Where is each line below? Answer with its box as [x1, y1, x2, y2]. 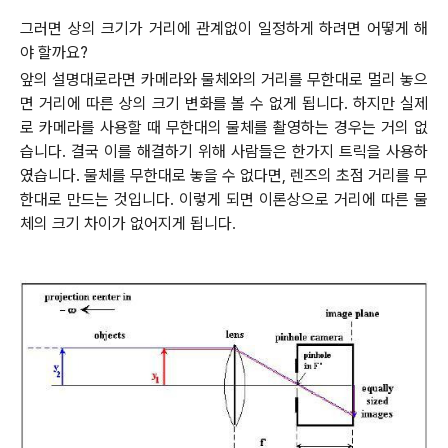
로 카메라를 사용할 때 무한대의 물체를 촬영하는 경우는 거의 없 [20, 117, 428, 137]
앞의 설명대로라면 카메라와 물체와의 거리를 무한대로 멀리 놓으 [20, 69, 428, 89]
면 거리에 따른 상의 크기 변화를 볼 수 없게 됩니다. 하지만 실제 [20, 93, 428, 113]
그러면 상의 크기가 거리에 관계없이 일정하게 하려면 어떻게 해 [20, 19, 428, 38]
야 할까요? [20, 43, 88, 62]
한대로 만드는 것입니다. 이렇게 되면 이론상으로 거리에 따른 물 [20, 189, 428, 209]
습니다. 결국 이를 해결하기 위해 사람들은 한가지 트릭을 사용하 [20, 141, 428, 161]
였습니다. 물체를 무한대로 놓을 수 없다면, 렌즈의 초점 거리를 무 [20, 165, 428, 185]
